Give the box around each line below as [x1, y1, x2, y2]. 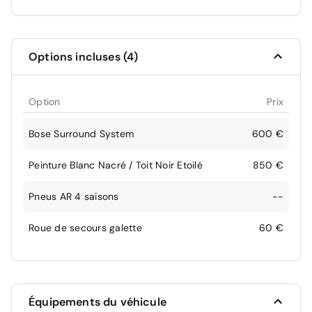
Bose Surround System [29, 127, 134, 140]
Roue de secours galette [29, 221, 142, 234]
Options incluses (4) [29, 49, 139, 64]
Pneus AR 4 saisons [29, 189, 119, 203]
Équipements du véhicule [29, 294, 166, 309]
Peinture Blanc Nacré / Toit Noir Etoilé [29, 158, 203, 171]
